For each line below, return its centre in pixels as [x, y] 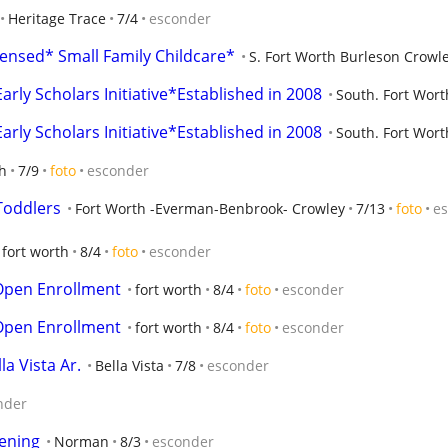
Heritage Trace [57, 18]
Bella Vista [129, 365]
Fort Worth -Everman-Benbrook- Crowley [210, 208]
